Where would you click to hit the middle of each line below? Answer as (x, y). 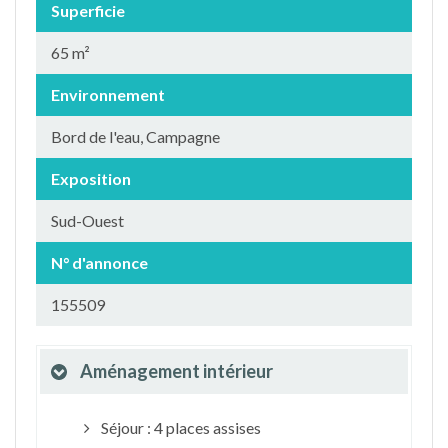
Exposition (91, 178)
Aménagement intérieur (176, 371)
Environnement (108, 94)
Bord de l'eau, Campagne (135, 136)
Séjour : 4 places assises (179, 427)
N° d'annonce (99, 262)
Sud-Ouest (87, 220)
